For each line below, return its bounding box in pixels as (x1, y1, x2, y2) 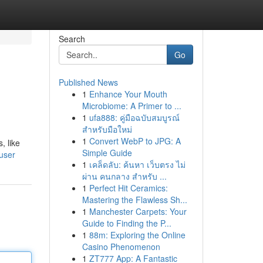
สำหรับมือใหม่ (82, 123, 132, 135)
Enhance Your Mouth (89, 88, 167, 100)
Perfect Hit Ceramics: (89, 182, 168, 194)
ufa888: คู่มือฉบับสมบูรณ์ (89, 112, 180, 123)
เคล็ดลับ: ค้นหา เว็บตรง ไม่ (89, 159, 186, 170)
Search (58, 33, 85, 45)
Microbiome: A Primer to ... (82, 100, 181, 112)
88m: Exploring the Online (89, 229, 186, 241)
